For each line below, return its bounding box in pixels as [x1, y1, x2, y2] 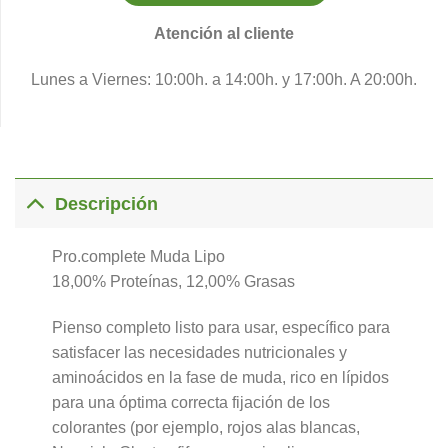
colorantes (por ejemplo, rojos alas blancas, [51, 419, 360, 437]
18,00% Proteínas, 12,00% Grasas [51, 273, 295, 291]
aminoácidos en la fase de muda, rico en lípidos [51, 369, 389, 387]
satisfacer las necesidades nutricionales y [51, 344, 347, 362]
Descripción [55, 193, 159, 214]
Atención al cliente [154, 24, 294, 42]
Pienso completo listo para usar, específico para [51, 319, 390, 337]
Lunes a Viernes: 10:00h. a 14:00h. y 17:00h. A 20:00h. [31, 70, 417, 88]
